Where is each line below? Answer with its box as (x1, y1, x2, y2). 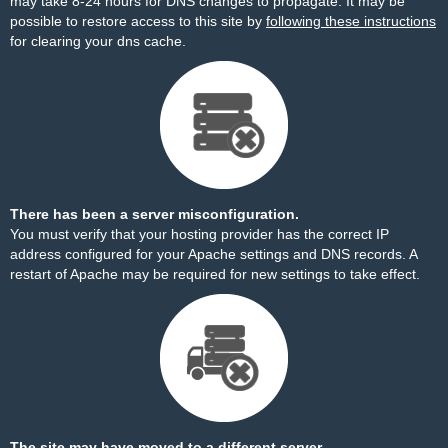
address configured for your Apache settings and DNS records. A (10, 246, 417, 262)
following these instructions (266, 13, 436, 29)
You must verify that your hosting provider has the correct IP (10, 226, 389, 242)
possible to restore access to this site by (10, 13, 266, 29)
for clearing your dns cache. (10, 33, 186, 49)
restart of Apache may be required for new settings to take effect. (10, 266, 420, 282)
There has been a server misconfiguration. (10, 206, 299, 222)
